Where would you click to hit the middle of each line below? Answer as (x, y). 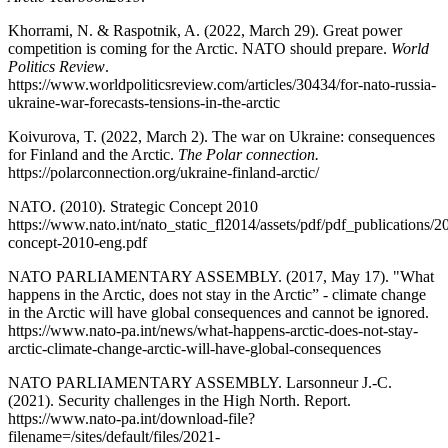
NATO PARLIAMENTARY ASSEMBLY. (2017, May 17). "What (221, 277)
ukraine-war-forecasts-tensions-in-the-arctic (144, 103)
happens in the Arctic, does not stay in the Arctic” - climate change (217, 295)
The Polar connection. (248, 155)
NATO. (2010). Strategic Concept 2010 (133, 207)
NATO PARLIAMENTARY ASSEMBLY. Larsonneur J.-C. (200, 383)
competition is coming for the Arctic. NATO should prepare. (199, 49)
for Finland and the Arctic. (93, 155)
